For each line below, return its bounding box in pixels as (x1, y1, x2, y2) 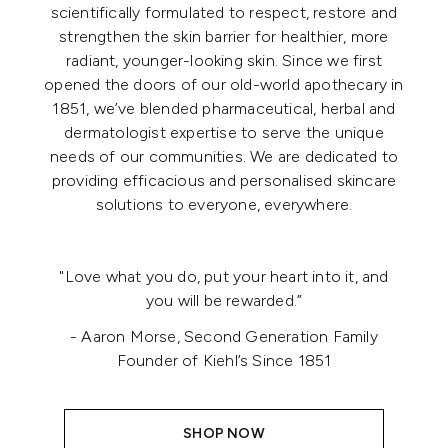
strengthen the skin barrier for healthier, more (59, 26, 389, 46)
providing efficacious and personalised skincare (51, 170, 397, 190)
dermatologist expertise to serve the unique (64, 122, 384, 142)
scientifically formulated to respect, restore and (50, 2, 398, 22)
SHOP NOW (183, 424, 265, 442)
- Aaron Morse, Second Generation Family (70, 326, 378, 346)
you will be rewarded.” (145, 290, 303, 310)
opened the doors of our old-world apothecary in (44, 74, 404, 94)
